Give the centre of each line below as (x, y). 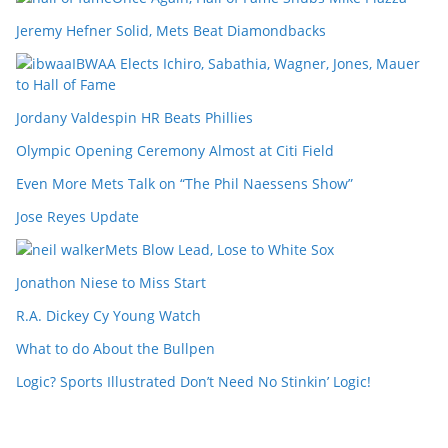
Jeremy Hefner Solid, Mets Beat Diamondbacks (171, 30)
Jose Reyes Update (77, 216)
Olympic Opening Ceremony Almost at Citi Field (175, 150)
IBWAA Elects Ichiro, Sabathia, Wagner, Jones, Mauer (246, 63)
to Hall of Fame (66, 84)
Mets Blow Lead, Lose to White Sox (219, 249)
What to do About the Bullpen (115, 348)
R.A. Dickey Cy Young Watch (108, 315)
